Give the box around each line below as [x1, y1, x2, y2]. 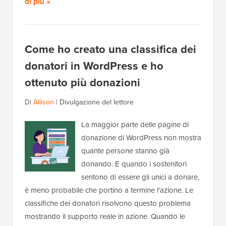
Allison [33, 97, 54, 108]
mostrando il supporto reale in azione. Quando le [25, 211, 185, 222]
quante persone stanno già [81, 145, 169, 157]
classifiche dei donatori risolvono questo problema [25, 198, 191, 209]
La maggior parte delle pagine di [81, 119, 189, 131]
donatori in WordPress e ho [25, 58, 163, 75]
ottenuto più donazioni [25, 74, 140, 91]
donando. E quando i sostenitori [81, 158, 187, 170]
